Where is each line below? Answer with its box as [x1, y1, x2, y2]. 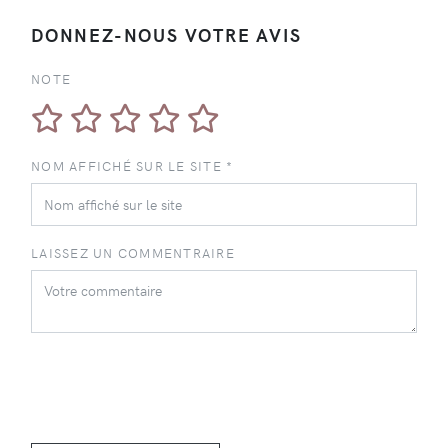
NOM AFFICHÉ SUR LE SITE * [31, 156, 234, 174]
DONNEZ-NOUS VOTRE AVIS [31, 21, 302, 47]
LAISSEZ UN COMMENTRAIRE [31, 243, 235, 261]
